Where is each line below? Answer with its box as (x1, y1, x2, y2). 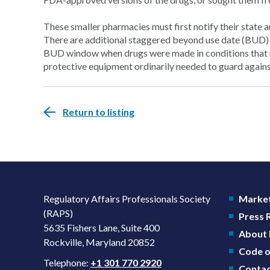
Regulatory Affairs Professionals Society (43, 193, 210, 204)
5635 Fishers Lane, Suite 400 (43, 222, 160, 233)
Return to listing (63, 106, 134, 118)
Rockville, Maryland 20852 (43, 236, 155, 248)
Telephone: (43, 257, 90, 268)
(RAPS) (43, 207, 73, 219)
